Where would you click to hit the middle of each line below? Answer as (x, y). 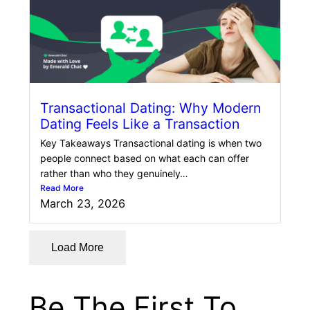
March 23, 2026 (83, 204)
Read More (62, 188)
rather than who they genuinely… (114, 174)
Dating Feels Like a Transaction (140, 124)
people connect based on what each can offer (145, 158)
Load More (77, 248)
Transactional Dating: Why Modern (151, 108)
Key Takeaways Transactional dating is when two (151, 143)
